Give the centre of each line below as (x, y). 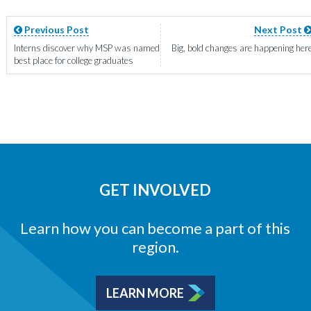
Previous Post (55, 30)
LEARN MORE (145, 293)
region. (155, 247)
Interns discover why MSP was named (86, 48)
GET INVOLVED (155, 190)
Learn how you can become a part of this (155, 228)
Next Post (279, 30)
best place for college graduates (73, 61)
